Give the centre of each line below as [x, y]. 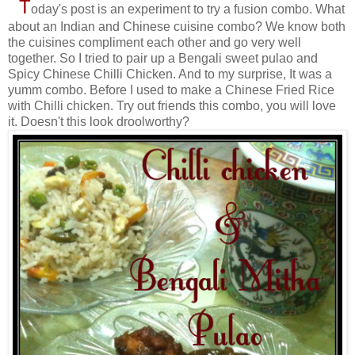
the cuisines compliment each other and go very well [155, 42]
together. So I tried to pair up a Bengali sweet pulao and [163, 58]
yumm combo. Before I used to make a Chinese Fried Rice [171, 90]
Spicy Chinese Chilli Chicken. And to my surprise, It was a [170, 74]
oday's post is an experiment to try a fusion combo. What [188, 9]
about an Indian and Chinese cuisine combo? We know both [177, 26]
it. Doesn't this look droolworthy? [99, 121]
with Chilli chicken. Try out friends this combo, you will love [172, 105]
